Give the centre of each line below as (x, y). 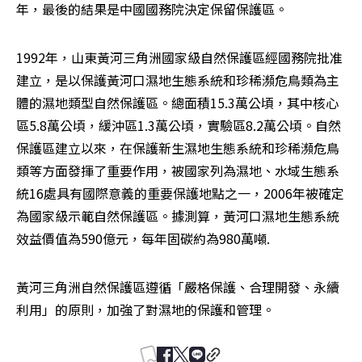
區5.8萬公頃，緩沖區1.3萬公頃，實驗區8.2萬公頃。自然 (179, 125)
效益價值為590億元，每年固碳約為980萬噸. (143, 238)
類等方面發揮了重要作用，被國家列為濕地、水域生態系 (178, 170)
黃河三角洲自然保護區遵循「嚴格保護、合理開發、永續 (178, 286)
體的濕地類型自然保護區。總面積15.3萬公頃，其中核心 (177, 102)
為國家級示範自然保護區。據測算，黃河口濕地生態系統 (178, 215)
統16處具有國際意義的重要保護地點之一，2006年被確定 (180, 193)
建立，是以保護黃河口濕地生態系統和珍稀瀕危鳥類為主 (178, 80)
